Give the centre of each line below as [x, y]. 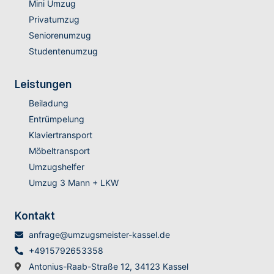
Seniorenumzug [60, 35]
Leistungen [43, 85]
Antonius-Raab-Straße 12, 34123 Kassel [108, 267]
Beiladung [48, 103]
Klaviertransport [60, 135]
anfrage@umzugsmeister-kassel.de [99, 235]
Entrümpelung [56, 119]
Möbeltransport [59, 151]
